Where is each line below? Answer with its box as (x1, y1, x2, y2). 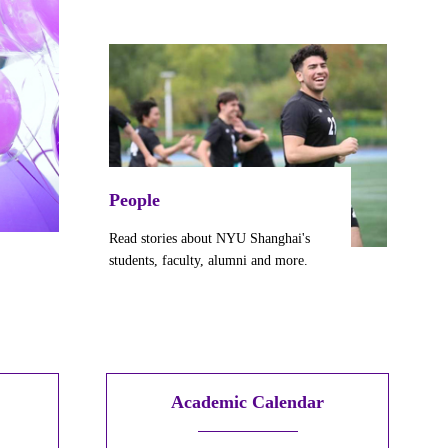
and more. (247, 254, 309, 270)
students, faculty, (109, 254, 209, 270)
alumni (208, 254, 248, 270)
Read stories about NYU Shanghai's (109, 232, 311, 248)
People (109, 190, 161, 210)
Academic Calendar (171, 392, 325, 412)
